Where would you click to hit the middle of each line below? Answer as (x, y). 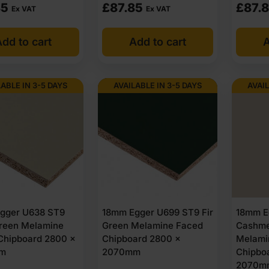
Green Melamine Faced (152, 225)
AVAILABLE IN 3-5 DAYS (157, 85)
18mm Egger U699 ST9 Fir (157, 212)
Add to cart (157, 41)
